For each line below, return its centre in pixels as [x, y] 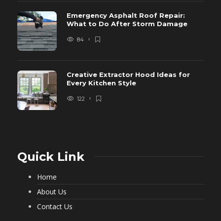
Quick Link [51, 156]
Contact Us [55, 206]
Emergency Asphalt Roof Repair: [126, 15]
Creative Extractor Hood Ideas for [128, 74]
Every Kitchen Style [102, 83]
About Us [52, 191]
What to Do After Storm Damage [128, 23]
